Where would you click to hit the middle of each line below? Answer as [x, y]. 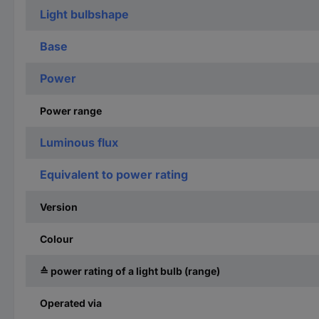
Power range [71, 110]
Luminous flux [79, 142]
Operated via [71, 303]
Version [59, 206]
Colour [57, 239]
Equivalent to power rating [114, 174]
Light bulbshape [84, 14]
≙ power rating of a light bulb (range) [130, 271]
